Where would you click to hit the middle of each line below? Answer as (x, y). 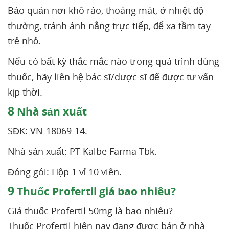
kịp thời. (25, 92)
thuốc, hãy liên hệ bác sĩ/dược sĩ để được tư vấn (111, 77)
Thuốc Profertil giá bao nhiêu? (95, 191)
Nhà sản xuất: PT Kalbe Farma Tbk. (82, 151)
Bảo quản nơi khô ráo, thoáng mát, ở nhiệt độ (106, 10)
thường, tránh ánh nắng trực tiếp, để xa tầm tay (109, 26)
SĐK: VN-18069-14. (48, 131)
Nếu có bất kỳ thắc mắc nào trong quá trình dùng (113, 61)
